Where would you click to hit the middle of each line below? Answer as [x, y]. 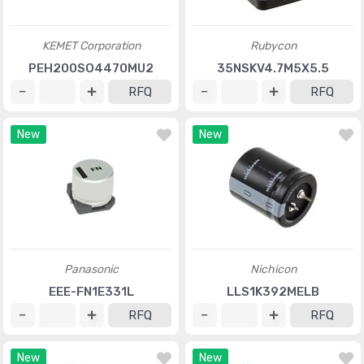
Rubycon [273, 46]
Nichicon [273, 269]
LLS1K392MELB [273, 292]
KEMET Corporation [91, 46]
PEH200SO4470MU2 [91, 68]
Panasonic [91, 269]
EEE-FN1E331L [91, 292]
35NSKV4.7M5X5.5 [273, 68]
